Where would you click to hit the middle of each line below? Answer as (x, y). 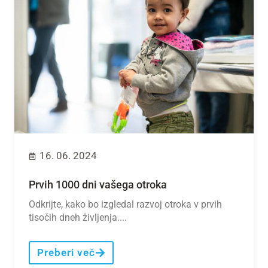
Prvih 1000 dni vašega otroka (98, 185)
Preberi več (66, 253)
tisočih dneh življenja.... (78, 218)
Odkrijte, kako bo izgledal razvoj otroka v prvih (125, 205)
